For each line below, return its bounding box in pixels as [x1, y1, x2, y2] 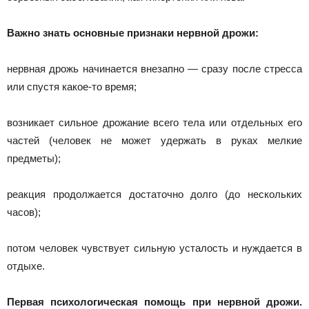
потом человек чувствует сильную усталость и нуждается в [7, 242, 302, 254]
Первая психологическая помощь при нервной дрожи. [7, 296, 302, 308]
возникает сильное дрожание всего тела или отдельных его [7, 117, 302, 128]
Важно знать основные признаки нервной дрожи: [7, 27, 259, 39]
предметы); [7, 152, 61, 164]
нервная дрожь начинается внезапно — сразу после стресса [7, 63, 302, 74]
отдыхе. [7, 260, 45, 272]
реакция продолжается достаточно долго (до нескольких [7, 188, 302, 200]
